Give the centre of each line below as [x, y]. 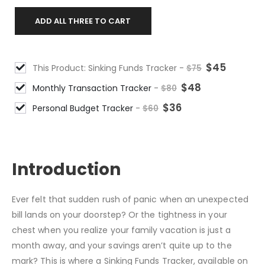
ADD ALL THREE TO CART [83, 21]
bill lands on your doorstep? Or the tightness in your [119, 244]
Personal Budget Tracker [84, 108]
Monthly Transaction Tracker [93, 88]
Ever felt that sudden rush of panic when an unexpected [130, 229]
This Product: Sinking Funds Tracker [106, 68]
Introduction [66, 199]
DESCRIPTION [59, 155]
